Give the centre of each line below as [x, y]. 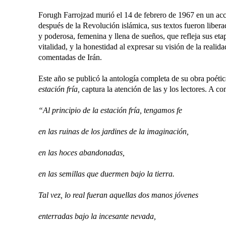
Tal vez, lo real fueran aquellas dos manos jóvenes [118, 195]
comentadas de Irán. [70, 57]
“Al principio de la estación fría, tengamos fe [110, 110]
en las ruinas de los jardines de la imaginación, [114, 131]
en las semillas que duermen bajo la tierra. [106, 174]
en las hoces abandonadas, [81, 153]
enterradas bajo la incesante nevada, [97, 216]
